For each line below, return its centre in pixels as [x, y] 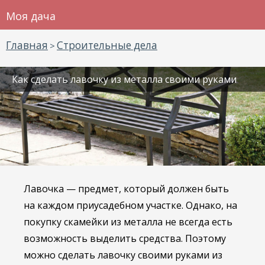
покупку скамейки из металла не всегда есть [128, 222]
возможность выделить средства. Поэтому [125, 239]
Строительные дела [107, 45]
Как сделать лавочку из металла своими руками [124, 79]
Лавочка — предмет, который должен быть [126, 189]
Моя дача [31, 16]
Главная [27, 45]
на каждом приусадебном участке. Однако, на [130, 206]
